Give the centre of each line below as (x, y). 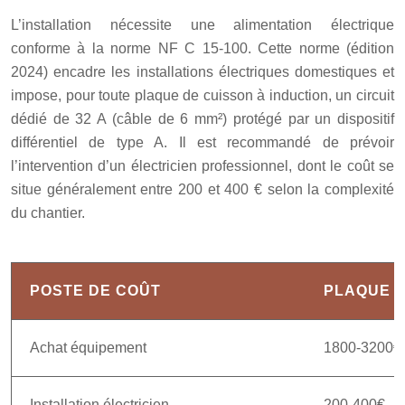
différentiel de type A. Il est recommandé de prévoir (202, 142)
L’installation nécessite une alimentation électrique (202, 24)
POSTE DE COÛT (95, 290)
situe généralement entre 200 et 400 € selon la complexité (202, 189)
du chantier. (48, 212)
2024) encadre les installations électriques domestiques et (202, 71)
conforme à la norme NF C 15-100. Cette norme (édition (202, 48)
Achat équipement (88, 347)
